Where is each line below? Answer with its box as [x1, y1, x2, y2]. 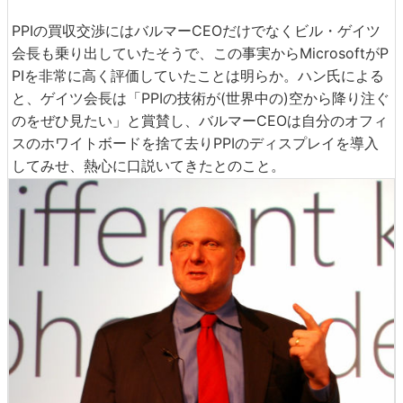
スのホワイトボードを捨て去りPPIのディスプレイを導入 [12, 134, 379, 153]
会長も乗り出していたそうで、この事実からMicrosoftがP [12, 44, 389, 63]
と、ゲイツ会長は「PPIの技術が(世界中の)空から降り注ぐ [12, 89, 390, 108]
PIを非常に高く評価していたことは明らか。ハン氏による [12, 67, 384, 85]
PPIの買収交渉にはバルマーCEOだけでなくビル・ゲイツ [12, 22, 381, 40]
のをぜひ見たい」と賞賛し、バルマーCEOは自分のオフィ [12, 112, 388, 130]
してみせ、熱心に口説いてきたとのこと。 [12, 157, 285, 175]
